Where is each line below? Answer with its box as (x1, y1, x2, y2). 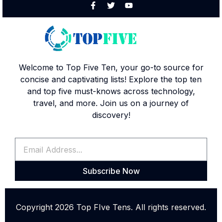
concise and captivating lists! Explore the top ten (20, 74, 202, 84)
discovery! (92, 110, 130, 120)
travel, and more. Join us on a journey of (33, 98, 189, 108)
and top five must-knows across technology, (27, 86, 195, 96)
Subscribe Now (82, 166, 140, 176)
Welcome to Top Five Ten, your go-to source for (18, 62, 204, 72)
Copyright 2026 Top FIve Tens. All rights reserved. (16, 202, 206, 213)
